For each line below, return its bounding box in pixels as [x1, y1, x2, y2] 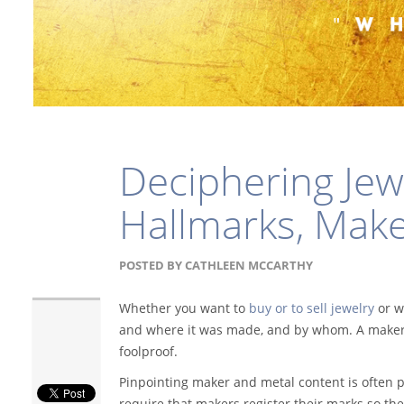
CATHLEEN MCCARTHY [185, 256, 313, 273]
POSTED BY [119, 256, 182, 273]
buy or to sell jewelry [249, 298, 374, 317]
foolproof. [119, 342, 178, 360]
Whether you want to [119, 298, 249, 317]
